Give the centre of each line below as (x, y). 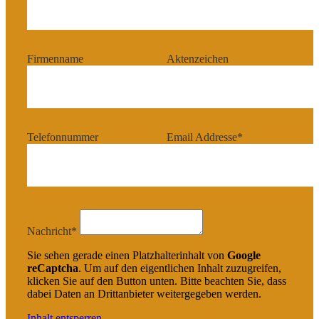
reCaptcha (53, 268)
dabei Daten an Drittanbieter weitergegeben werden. (144, 294)
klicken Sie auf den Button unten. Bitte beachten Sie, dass (157, 281)
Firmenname (55, 59)
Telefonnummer (63, 137)
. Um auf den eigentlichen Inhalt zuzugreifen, (180, 268)
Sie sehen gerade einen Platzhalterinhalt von (127, 255)
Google (244, 255)
